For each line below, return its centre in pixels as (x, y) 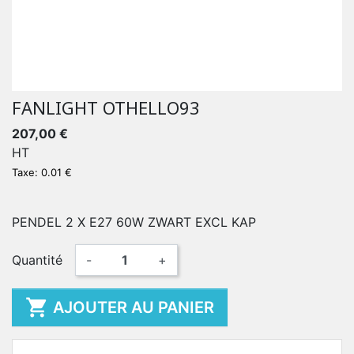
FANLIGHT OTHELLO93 (106, 107)
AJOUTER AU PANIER (134, 307)
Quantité (37, 260)
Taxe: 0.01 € (42, 172)
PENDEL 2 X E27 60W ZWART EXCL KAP (134, 222)
